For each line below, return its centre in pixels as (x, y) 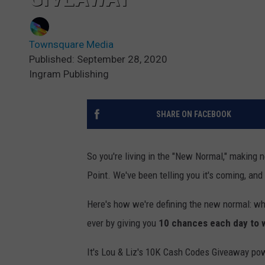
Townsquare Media (71, 44)
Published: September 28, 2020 (98, 59)
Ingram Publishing (69, 74)
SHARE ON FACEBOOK (193, 114)
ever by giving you (123, 223)
